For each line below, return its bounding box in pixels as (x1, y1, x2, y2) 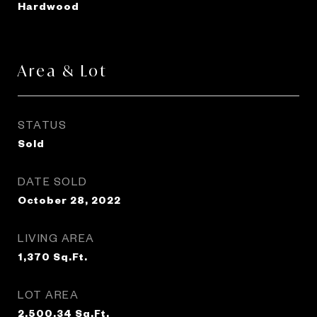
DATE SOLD (18, 174, 88, 188)
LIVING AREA (18, 231, 95, 244)
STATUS (18, 117, 67, 131)
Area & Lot (18, 61, 108, 81)
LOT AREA (18, 287, 79, 301)
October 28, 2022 (18, 193, 121, 206)
